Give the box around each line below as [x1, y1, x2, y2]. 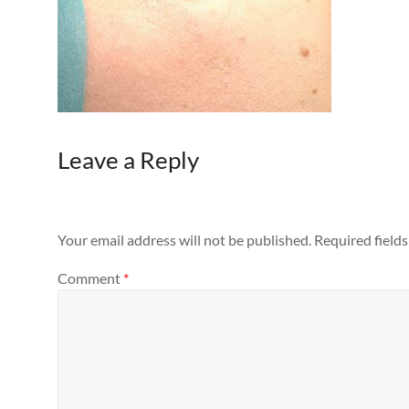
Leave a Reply [58, 145, 199, 174]
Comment [58, 268, 123, 287]
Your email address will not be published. [58, 231, 311, 249]
